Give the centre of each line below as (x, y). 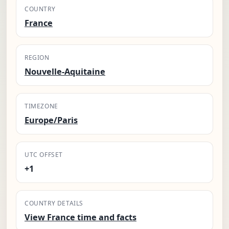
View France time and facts (81, 217)
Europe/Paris (51, 120)
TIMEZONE (41, 106)
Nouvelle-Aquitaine (65, 72)
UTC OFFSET (44, 155)
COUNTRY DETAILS (54, 203)
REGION (37, 58)
